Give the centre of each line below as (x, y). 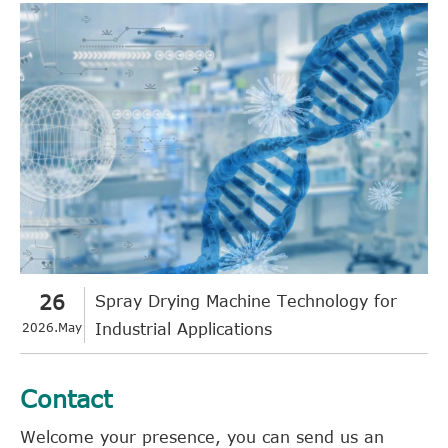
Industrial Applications (183, 328)
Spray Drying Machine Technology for (246, 300)
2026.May (52, 326)
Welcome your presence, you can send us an (202, 436)
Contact (66, 398)
